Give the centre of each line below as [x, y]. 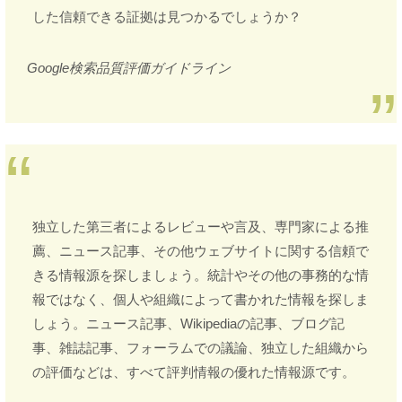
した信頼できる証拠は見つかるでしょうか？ [167, 17]
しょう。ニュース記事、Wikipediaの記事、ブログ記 [188, 324]
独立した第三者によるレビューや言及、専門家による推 [201, 227]
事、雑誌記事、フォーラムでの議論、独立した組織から [201, 348]
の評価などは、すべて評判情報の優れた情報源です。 [194, 372]
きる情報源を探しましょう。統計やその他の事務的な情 [201, 275]
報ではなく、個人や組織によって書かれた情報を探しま [201, 300]
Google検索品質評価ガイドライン [129, 68]
